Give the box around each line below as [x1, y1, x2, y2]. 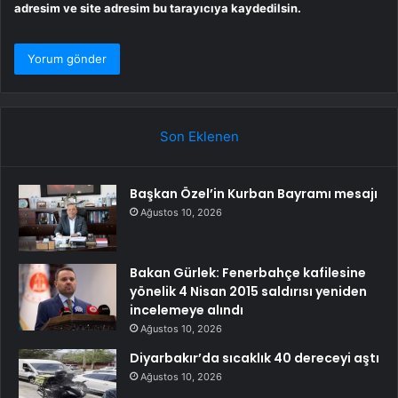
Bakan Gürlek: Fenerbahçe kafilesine [130, 263, 366, 282]
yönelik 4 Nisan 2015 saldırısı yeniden [130, 282, 367, 300]
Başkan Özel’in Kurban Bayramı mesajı [130, 184, 378, 203]
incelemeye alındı [130, 300, 243, 319]
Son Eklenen [159, 127, 239, 145]
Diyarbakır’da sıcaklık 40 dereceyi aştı [130, 348, 379, 367]
